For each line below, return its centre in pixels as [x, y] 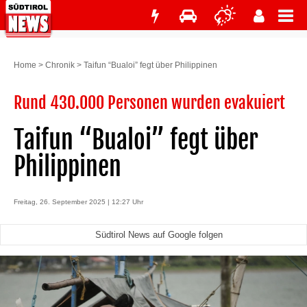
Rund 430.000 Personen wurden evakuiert [149, 103]
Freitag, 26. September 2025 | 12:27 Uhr [78, 202]
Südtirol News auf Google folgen [159, 235]
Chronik [60, 65]
